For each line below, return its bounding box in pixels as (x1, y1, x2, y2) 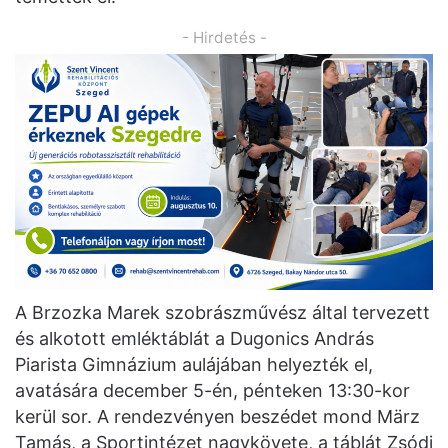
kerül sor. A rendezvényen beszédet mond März (15, 405, 420, 427)
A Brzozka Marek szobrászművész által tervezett (15, 301, 430, 323)
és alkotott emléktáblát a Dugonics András (15, 327, 374, 349)
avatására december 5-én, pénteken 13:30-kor (15, 379, 410, 401)
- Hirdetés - (181, 28, 267, 48)
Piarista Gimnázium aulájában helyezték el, (15, 353, 373, 375)
